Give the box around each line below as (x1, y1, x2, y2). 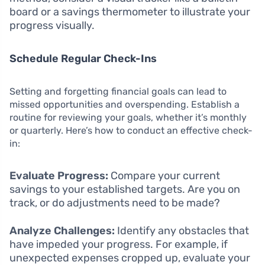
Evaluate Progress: (9, 169, 108, 182)
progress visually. (9, 19, 95, 32)
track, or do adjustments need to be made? (9, 196, 220, 209)
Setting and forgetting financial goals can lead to (9, 86, 227, 97)
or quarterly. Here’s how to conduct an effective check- (9, 125, 253, 136)
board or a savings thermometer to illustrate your (9, 5, 250, 18)
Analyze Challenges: (9, 224, 115, 237)
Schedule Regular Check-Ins (9, 52, 157, 65)
